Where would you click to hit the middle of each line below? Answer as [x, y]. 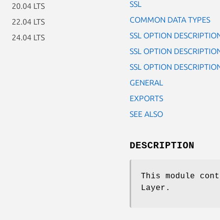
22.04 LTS [28, 22]
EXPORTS [146, 98]
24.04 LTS [28, 37]
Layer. [156, 188]
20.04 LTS [28, 6]
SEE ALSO [146, 114]
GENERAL [146, 82]
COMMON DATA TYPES [170, 19]
